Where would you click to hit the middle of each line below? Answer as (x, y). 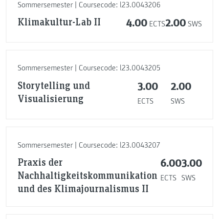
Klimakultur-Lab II (59, 22)
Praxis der (40, 162)
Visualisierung (50, 98)
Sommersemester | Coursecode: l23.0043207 (88, 145)
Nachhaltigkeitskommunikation (87, 175)
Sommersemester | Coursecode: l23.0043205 (89, 68)
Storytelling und (54, 85)
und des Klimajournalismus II (83, 188)
